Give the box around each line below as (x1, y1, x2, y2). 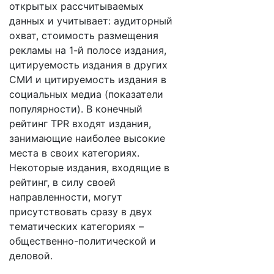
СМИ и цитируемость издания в (9, 73, 166, 86)
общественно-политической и (9, 235, 156, 247)
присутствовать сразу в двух (9, 206, 152, 218)
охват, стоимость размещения (9, 29, 158, 42)
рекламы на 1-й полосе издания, (9, 44, 166, 56)
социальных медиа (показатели (9, 88, 163, 100)
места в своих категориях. (9, 147, 139, 159)
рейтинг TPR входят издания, (9, 117, 151, 130)
